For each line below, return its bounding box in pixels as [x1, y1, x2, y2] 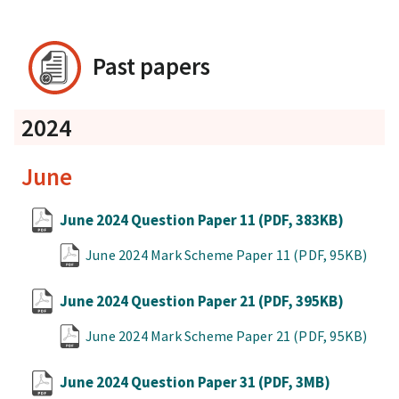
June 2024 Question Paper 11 [60, 209, 258, 230]
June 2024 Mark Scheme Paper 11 [85, 246, 294, 265]
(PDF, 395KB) [258, 290, 344, 311]
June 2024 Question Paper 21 [60, 290, 258, 311]
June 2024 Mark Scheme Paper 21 [85, 327, 294, 346]
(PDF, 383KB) [258, 209, 344, 230]
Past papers [92, 51, 210, 82]
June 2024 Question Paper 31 [60, 372, 258, 393]
